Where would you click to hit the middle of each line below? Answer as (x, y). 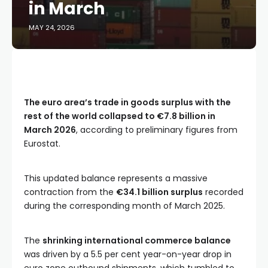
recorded (223, 192)
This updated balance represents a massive (116, 178)
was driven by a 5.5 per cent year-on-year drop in (128, 254)
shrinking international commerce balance (137, 240)
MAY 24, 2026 (52, 28)
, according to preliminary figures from (157, 130)
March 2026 (50, 130)
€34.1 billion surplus (159, 192)
